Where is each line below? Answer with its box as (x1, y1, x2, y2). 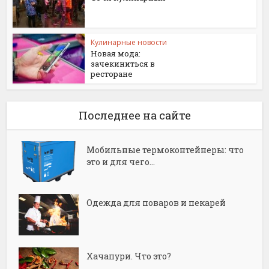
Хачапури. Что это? (86, 250, 172, 262)
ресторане (91, 68, 133, 79)
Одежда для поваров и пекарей (86, 197, 226, 209)
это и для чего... (86, 156, 156, 168)
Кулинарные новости (91, 37, 168, 47)
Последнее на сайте (78, 107, 191, 122)
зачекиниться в (91, 58, 156, 69)
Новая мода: (91, 47, 141, 59)
